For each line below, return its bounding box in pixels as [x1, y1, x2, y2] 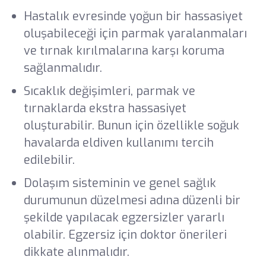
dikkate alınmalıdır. [23, 243, 132, 260]
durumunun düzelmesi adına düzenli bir [23, 192, 240, 208]
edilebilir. [23, 151, 78, 168]
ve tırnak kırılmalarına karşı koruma [23, 42, 224, 59]
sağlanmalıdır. [23, 59, 108, 76]
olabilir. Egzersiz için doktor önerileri [23, 226, 227, 243]
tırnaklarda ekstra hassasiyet [23, 100, 186, 116]
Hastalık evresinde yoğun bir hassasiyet [23, 8, 243, 24]
